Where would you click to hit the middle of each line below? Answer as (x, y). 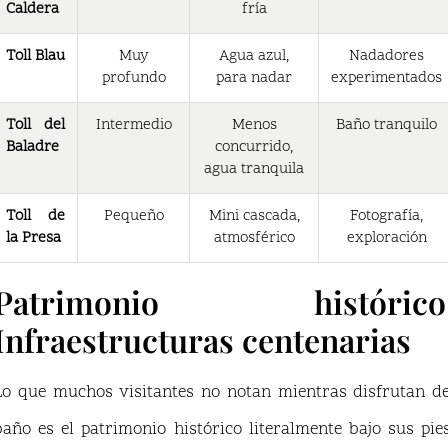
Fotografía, (386, 216)
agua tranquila (254, 169)
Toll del (35, 125)
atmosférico (254, 238)
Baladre (32, 147)
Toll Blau (35, 56)
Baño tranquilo (386, 125)
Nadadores (386, 56)
